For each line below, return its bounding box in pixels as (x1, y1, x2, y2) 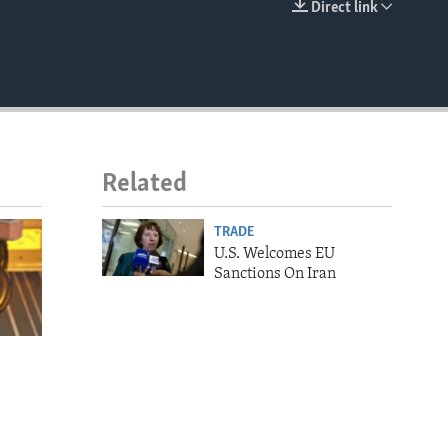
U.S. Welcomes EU (213, 245, 335, 262)
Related (102, 171, 187, 199)
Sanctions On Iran (213, 265, 336, 282)
